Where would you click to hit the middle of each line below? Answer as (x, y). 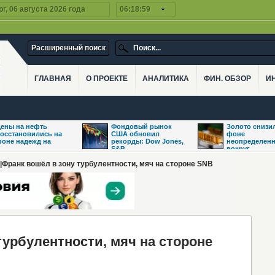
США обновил (135, 134)
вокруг (238, 149)
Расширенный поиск (68, 48)
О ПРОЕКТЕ (107, 79)
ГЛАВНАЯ (53, 79)
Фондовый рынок (141, 126)
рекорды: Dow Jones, (147, 141)
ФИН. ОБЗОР (227, 79)
